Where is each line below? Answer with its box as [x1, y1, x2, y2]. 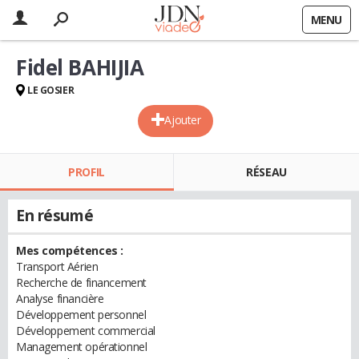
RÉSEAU [246, 164, 287, 179]
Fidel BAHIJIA [16, 53, 144, 82]
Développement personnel [16, 307, 147, 322]
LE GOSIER [27, 83, 75, 97]
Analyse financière [16, 291, 104, 306]
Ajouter [164, 112, 201, 127]
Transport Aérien [16, 259, 99, 274]
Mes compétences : [16, 243, 123, 258]
